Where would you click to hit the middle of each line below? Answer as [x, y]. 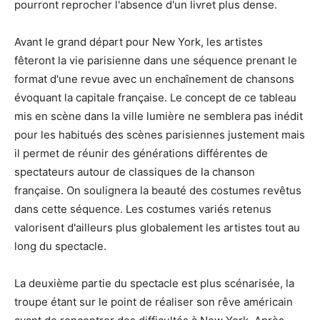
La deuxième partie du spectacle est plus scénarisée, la [154, 284]
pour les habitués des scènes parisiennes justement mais [160, 135]
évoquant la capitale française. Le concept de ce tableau [155, 98]
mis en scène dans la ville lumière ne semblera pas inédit [159, 116]
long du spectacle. [60, 246]
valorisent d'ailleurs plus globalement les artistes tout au [157, 228]
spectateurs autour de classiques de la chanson [135, 172]
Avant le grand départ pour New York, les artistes [139, 42]
